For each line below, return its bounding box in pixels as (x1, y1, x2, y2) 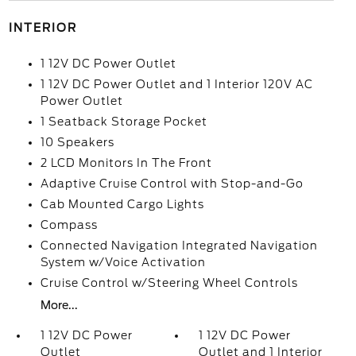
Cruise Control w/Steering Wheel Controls (40, 277, 298, 289)
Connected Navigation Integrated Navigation (40, 239, 318, 252)
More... (40, 299, 78, 311)
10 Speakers (40, 136, 114, 149)
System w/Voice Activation (40, 256, 206, 269)
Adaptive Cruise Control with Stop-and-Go (40, 177, 304, 190)
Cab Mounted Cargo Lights (40, 198, 204, 211)
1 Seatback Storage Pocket (40, 115, 207, 128)
